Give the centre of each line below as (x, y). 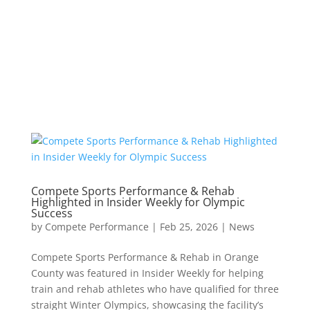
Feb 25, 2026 (189, 227)
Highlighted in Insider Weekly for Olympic (138, 202)
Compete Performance (97, 227)
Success (52, 213)
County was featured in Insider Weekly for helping (147, 273)
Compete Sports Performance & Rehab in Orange (145, 257)
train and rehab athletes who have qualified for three (155, 289)
